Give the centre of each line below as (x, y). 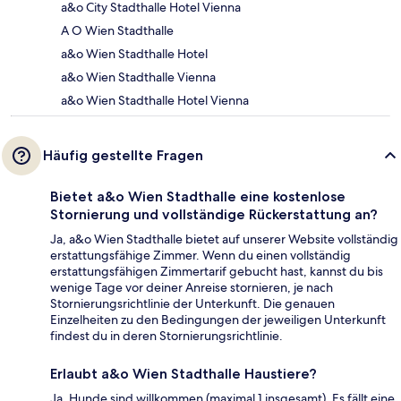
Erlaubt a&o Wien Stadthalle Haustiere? (183, 374)
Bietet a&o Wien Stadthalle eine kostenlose (198, 197)
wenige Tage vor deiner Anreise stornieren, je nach (192, 288)
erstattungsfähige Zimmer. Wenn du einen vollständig (200, 256)
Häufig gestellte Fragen (123, 156)
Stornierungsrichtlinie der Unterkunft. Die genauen (192, 304)
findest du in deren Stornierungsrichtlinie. (166, 336)
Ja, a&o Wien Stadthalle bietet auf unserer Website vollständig (224, 239)
